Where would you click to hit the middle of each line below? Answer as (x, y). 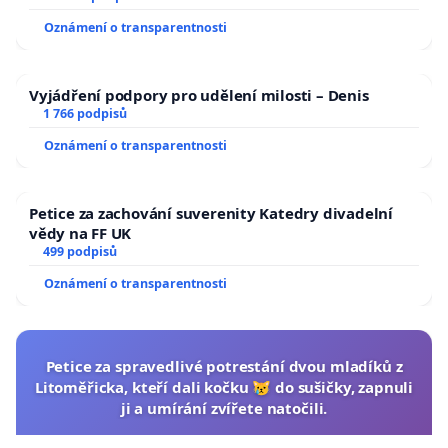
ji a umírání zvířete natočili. (224, 407)
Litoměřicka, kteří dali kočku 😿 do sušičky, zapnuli (224, 386)
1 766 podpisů (84, 113)
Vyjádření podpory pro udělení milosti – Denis (199, 94)
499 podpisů (79, 251)
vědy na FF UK (80, 232)
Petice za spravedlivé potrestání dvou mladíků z (224, 365)
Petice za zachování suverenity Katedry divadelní (211, 212)
